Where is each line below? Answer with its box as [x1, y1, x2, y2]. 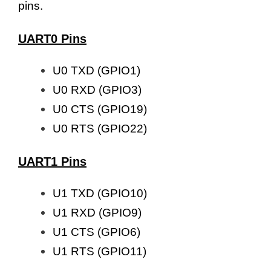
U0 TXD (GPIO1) [53, 64, 140, 77]
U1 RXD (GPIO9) [53, 206, 142, 220]
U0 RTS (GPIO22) [53, 122, 147, 135]
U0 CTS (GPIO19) [53, 103, 147, 116]
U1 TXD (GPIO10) [53, 187, 147, 200]
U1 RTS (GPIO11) [53, 245, 146, 258]
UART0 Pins [18, 32, 87, 46]
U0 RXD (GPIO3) [53, 83, 142, 97]
